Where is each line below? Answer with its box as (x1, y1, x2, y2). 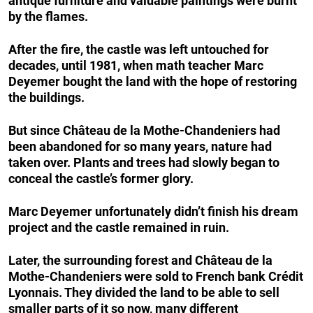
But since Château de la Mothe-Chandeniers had (8, 123, 280, 138)
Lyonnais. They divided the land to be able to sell (8, 285, 279, 300)
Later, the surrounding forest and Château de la (8, 253, 272, 268)
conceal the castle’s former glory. (8, 171, 194, 187)
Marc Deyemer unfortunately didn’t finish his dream (8, 204, 298, 219)
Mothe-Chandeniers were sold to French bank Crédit (8, 269, 303, 284)
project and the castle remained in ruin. (8, 220, 229, 235)
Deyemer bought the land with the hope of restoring (8, 74, 297, 89)
